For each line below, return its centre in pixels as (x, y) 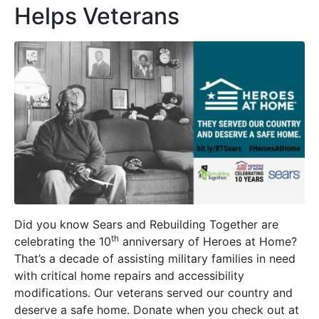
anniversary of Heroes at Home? (208, 242)
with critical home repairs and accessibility (129, 276)
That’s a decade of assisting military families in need (155, 259)
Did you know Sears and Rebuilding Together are (146, 225)
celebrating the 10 (63, 242)
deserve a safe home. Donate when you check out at (157, 310)
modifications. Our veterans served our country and (153, 293)
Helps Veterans (97, 16)
